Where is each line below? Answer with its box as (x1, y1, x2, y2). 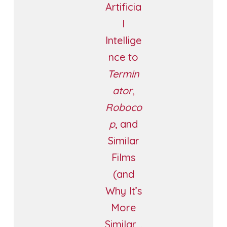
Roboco (105, 100, 142, 113)
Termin (107, 67, 140, 80)
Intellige (105, 33, 142, 47)
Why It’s (105, 184, 142, 197)
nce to (108, 50, 139, 63)
